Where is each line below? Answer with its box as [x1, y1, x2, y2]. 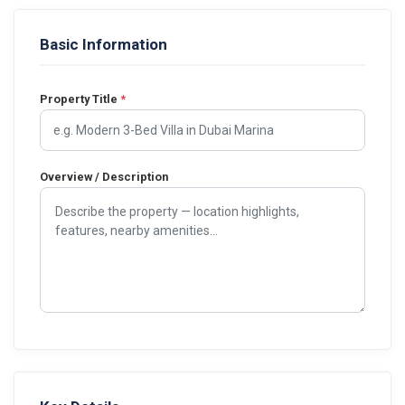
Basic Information [40, 35, 167, 53]
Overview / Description [40, 170, 168, 184]
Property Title [40, 92, 120, 106]
